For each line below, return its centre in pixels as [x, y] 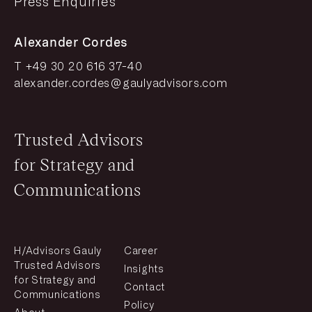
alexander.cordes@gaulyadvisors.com [121, 84]
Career [141, 251]
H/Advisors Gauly [58, 251]
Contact [145, 288]
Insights [144, 270]
